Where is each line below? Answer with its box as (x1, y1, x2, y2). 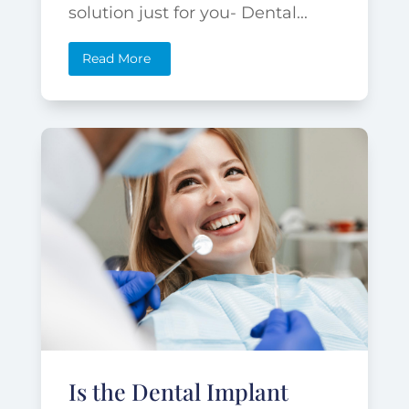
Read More (81, 50, 151, 68)
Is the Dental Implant (68, 375, 288, 406)
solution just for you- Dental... (68, 3, 308, 24)
